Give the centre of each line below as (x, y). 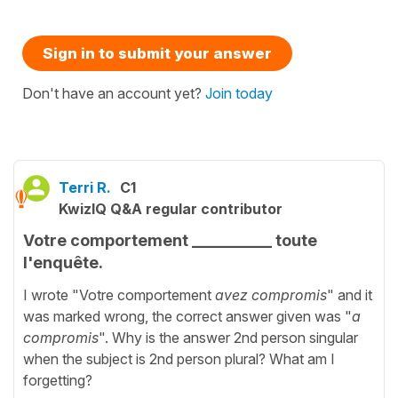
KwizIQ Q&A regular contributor (171, 208)
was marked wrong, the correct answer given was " (187, 317)
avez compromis (271, 295)
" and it (350, 295)
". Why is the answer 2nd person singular (228, 338)
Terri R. (85, 187)
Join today (239, 93)
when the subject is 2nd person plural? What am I (179, 359)
